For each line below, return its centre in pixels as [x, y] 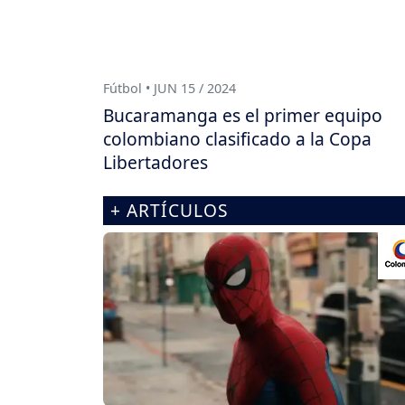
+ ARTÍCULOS [170, 210]
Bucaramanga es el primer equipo [243, 115]
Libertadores [155, 162]
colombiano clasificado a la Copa [237, 138]
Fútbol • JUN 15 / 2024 [170, 88]
